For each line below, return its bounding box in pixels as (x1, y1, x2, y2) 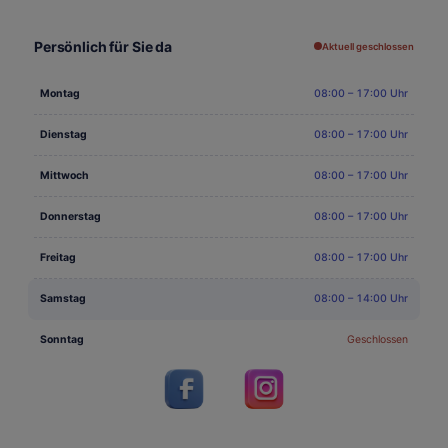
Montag (40, 86, 80, 100)
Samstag (40, 291, 86, 305)
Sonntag (40, 332, 84, 346)
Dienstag (40, 127, 87, 141)
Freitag (40, 250, 76, 264)
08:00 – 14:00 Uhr (314, 291, 408, 305)
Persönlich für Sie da (34, 37, 173, 55)
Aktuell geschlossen (322, 40, 414, 52)
